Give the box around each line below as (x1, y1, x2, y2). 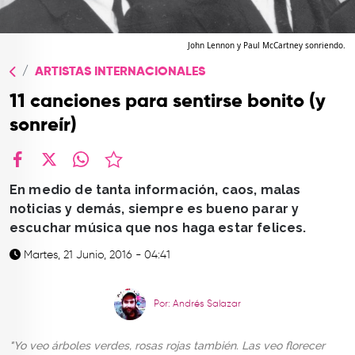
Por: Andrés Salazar (154, 300, 241, 310)
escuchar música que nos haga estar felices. (10, 220, 307, 236)
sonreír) (10, 116, 77, 136)
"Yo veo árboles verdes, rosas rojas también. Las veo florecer (10, 339, 325, 353)
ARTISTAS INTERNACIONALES (35, 66, 205, 79)
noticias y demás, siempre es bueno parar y (10, 201, 300, 217)
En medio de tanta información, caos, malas (10, 182, 301, 198)
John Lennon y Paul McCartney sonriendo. (188, 40, 345, 52)
